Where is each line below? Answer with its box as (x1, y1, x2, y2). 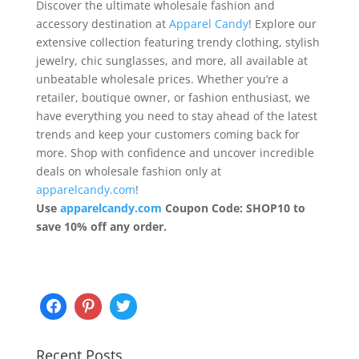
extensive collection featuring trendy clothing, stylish (35, 34, 320, 50)
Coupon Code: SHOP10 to (161, 200, 305, 216)
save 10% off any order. (35, 218, 167, 234)
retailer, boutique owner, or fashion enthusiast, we (35, 89, 310, 105)
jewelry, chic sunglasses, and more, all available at (35, 52, 308, 68)
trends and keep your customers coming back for (35, 126, 300, 142)
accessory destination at (35, 15, 169, 31)
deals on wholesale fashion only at (35, 163, 221, 179)
